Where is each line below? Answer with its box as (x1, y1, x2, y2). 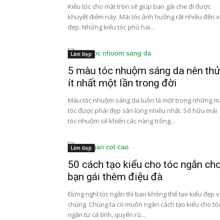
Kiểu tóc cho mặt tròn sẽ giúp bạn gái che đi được (68, 2, 211, 11)
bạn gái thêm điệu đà (68, 171, 163, 183)
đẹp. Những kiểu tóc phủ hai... (68, 23, 155, 31)
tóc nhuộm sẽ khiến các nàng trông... (68, 116, 175, 125)
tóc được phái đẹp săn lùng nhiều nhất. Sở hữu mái (68, 106, 217, 115)
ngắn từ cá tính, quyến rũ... (68, 210, 145, 219)
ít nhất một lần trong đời (68, 77, 177, 89)
